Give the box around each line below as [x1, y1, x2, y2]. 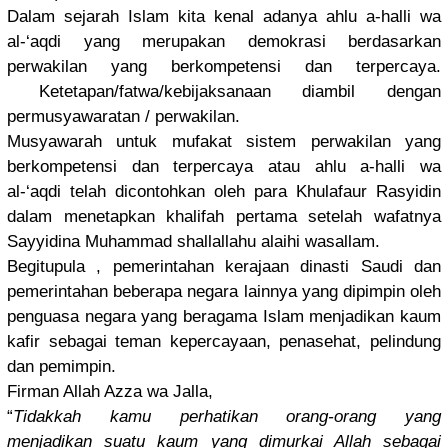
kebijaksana [163, 82, 253, 102]
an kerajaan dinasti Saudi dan [195, 257, 442, 277]
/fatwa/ [113, 82, 164, 102]
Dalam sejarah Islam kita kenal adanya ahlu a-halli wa [7, 7, 441, 27]
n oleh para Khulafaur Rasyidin [196, 182, 441, 202]
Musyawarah [7, 132, 102, 152]
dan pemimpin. [7, 357, 116, 377]
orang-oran [257, 407, 368, 427]
